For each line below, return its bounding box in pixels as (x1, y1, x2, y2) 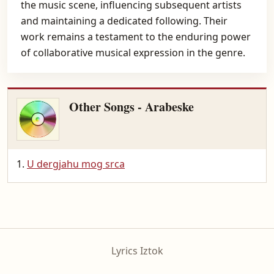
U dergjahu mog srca (27, 157, 125, 171)
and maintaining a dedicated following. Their (21, 14, 228, 28)
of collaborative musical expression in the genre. (21, 46, 245, 59)
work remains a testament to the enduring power (21, 30, 251, 43)
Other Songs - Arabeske (69, 98, 194, 116)
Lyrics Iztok (111, 244, 163, 257)
